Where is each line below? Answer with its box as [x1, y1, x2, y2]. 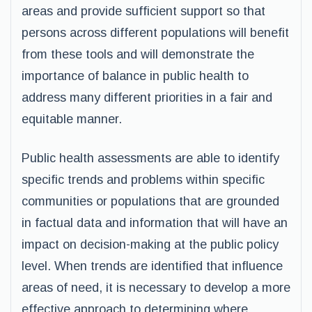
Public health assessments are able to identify [22, 151, 279, 165]
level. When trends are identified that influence [22, 259, 283, 273]
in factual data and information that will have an [22, 216, 288, 230]
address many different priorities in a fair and [22, 91, 272, 104]
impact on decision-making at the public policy [22, 237, 279, 251]
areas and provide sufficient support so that [22, 4, 265, 18]
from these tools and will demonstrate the [22, 47, 254, 61]
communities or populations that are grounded [22, 194, 279, 208]
